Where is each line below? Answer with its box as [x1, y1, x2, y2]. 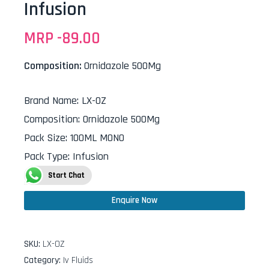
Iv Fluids [63, 254, 93, 267]
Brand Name [24, 94, 77, 107]
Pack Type [24, 150, 68, 163]
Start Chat [48, 171, 85, 180]
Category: [24, 254, 63, 267]
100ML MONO [70, 131, 124, 145]
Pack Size [24, 131, 65, 145]
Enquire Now [112, 195, 157, 206]
